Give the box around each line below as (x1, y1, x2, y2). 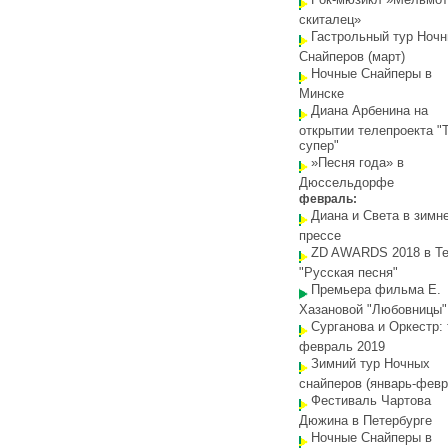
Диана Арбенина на (311, 103, 428, 118)
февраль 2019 (299, 339, 385, 354)
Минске (299, 86, 344, 101)
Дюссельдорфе (299, 175, 394, 190)
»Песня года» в (311, 155, 404, 170)
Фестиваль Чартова (311, 393, 431, 408)
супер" (299, 138, 339, 153)
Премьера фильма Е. (311, 282, 441, 297)
